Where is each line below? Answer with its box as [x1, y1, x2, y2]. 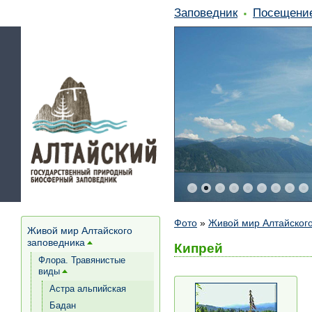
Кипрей [174, 240, 223, 256]
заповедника [27, 237, 85, 248]
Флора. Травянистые [38, 255, 125, 265]
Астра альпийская [49, 283, 126, 294]
